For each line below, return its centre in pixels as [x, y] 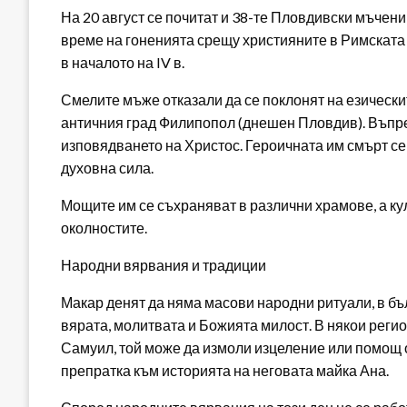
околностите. [104, 228]
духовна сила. [107, 168]
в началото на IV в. [123, 63]
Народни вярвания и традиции [164, 265]
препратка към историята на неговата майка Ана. [225, 371]
